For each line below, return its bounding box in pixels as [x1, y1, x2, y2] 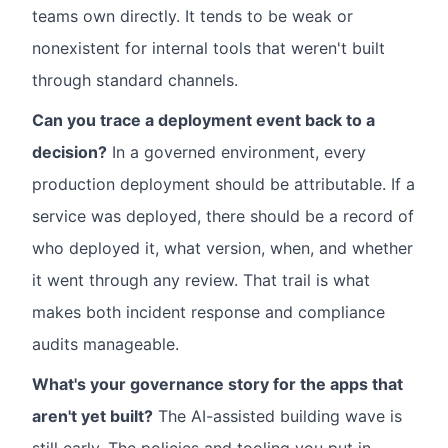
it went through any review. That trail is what [32, 270, 370, 290]
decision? [32, 142, 107, 162]
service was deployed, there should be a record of [32, 206, 414, 226]
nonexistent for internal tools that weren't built [32, 38, 385, 58]
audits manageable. [32, 334, 179, 354]
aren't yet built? [32, 406, 153, 426]
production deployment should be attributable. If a [32, 174, 415, 194]
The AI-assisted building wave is [153, 406, 402, 426]
